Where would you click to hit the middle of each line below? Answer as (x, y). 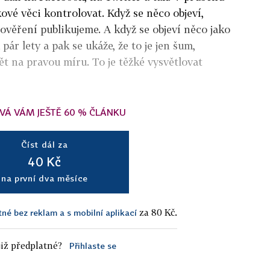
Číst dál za (45, 144)
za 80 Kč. (157, 212)
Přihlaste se (93, 245)
